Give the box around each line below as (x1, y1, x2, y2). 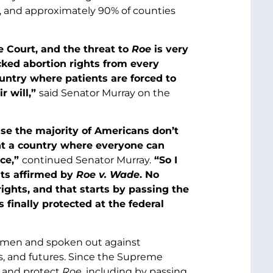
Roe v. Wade (76, 169, 140, 181)
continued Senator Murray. (21, 154, 151, 166)
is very (151, 43, 188, 55)
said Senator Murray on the (38, 87, 170, 99)
